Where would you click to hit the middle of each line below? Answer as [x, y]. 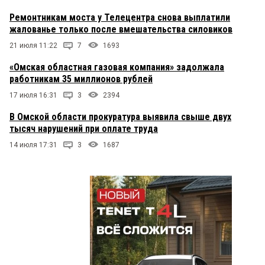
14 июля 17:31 [33, 145]
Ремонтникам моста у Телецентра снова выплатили [120, 18]
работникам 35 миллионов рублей [81, 79]
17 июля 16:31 [33, 96]
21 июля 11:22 [33, 46]
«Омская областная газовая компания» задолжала [117, 67]
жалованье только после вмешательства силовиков [121, 30]
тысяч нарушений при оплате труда [84, 129]
